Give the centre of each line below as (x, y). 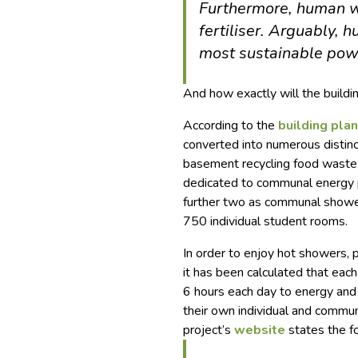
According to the (231, 126)
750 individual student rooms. (266, 222)
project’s (209, 330)
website (260, 330)
